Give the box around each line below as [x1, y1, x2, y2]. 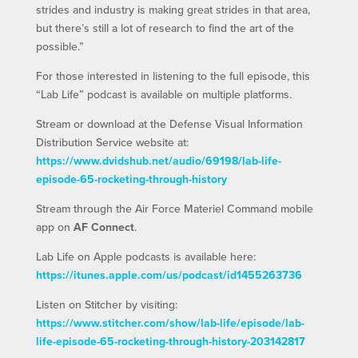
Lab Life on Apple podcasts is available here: [35, 249, 256, 265]
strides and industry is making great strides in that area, [35, 2, 310, 18]
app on [35, 219, 74, 236]
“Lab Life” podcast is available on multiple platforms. [35, 86, 292, 103]
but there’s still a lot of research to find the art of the [35, 20, 294, 37]
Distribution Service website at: [35, 134, 189, 151]
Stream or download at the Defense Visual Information [35, 116, 303, 133]
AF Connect [73, 219, 134, 236]
